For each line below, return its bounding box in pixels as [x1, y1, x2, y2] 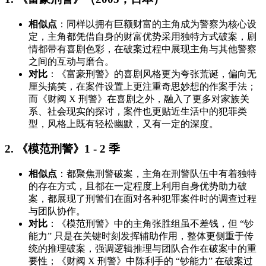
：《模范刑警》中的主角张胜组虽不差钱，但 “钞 [47, 218, 254, 229]
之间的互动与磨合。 [28, 56, 114, 66]
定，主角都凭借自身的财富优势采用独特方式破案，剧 [28, 31, 256, 42]
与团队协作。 [28, 206, 85, 217]
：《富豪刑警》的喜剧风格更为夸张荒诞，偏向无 [47, 68, 256, 79]
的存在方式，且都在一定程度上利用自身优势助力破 [28, 181, 247, 192]
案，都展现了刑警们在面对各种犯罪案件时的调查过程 [28, 194, 256, 204]
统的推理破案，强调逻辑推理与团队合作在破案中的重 [28, 243, 256, 254]
